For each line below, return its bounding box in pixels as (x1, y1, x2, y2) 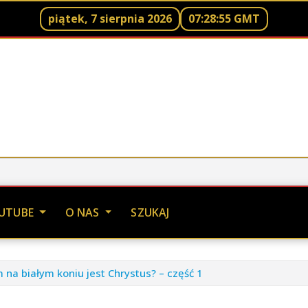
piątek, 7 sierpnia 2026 (48, 11, 172, 26)
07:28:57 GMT (188, 11, 260, 26)
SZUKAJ (131, 205, 170, 220)
